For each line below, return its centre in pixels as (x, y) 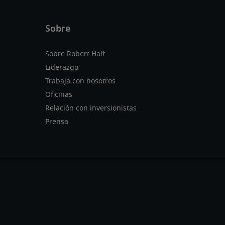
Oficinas (59, 95)
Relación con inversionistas (91, 109)
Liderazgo (62, 68)
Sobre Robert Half (75, 54)
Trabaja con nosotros (80, 82)
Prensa (57, 122)
